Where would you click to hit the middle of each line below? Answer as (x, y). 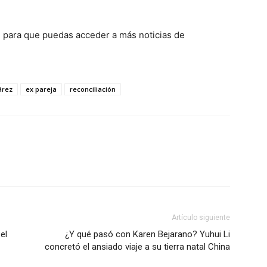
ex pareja (41, 89)
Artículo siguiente (201, 218)
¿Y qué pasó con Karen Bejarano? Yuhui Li (148, 234)
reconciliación (93, 89)
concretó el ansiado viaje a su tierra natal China (137, 247)
